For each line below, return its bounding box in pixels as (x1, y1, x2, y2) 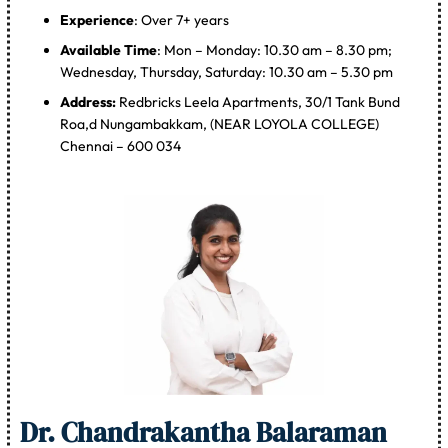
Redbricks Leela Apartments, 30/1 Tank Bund (119, 93, 401, 112)
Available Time (60, 41, 158, 60)
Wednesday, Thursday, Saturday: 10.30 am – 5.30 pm (60, 63, 394, 82)
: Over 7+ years (134, 11, 230, 30)
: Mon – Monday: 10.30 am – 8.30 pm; (157, 41, 393, 60)
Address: (60, 93, 120, 112)
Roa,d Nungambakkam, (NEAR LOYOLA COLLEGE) (60, 115, 380, 134)
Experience (60, 11, 135, 30)
